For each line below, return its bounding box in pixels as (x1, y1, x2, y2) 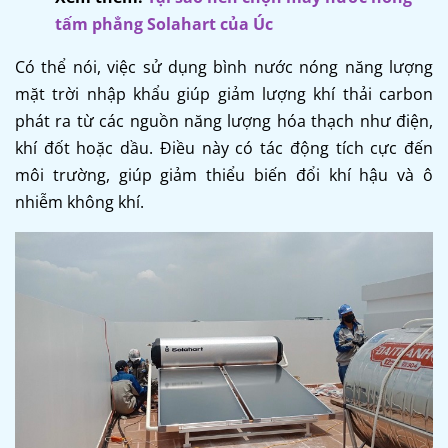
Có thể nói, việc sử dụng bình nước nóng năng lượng (15, 55, 433, 78)
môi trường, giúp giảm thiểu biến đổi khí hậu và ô (15, 163, 433, 186)
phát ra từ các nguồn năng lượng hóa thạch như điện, (15, 109, 433, 132)
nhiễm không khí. (15, 190, 144, 213)
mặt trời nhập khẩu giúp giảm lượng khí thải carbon (15, 82, 433, 105)
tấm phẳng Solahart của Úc (55, 12, 273, 35)
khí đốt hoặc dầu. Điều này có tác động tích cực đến (15, 136, 433, 159)
